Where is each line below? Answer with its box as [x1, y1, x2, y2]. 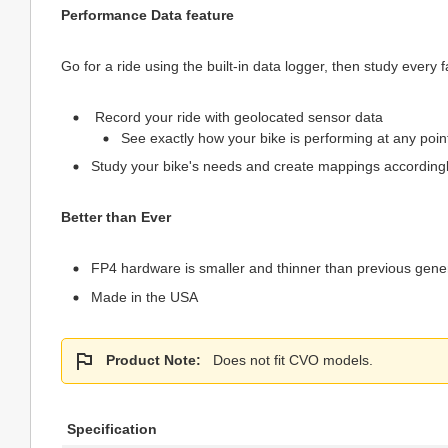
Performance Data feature [61, 6, 234, 23]
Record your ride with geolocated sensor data [91, 108, 383, 125]
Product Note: [106, 352, 201, 368]
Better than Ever [61, 209, 171, 225]
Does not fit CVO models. [212, 352, 373, 368]
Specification [67, 420, 157, 437]
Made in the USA [91, 288, 198, 305]
